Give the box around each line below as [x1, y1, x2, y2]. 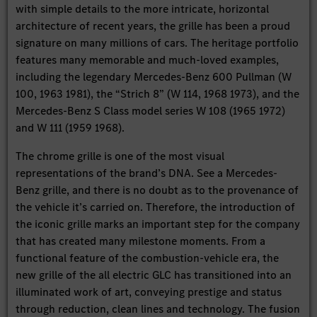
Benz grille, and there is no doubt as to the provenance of [16, 183, 299, 198]
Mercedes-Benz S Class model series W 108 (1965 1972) [16, 103, 286, 119]
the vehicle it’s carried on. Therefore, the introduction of [16, 200, 296, 215]
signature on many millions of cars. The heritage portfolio [16, 35, 299, 51]
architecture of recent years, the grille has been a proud [16, 18, 291, 34]
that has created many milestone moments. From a [16, 234, 266, 249]
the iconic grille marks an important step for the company [16, 217, 301, 232]
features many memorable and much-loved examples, [16, 52, 279, 68]
